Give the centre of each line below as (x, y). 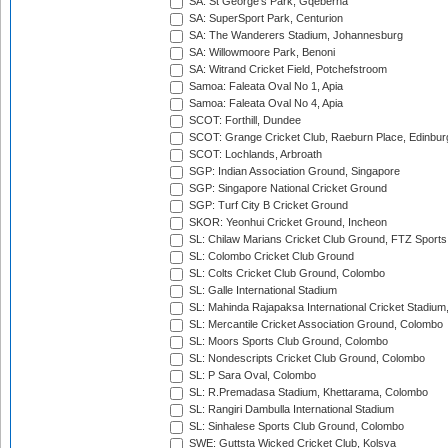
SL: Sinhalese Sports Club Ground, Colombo (295, 426)
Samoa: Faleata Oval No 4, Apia (264, 103)
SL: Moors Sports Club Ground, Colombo (287, 341)
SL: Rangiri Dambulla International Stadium (290, 409)
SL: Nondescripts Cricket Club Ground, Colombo (305, 358)
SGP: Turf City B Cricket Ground (267, 205)
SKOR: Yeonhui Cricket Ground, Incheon (286, 222)
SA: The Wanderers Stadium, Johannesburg (294, 35)
